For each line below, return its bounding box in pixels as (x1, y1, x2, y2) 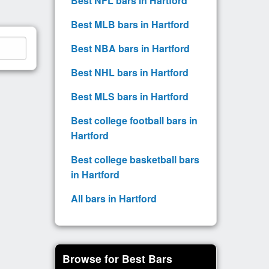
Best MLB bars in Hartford (71, 17, 189, 31)
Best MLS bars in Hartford (71, 89, 189, 103)
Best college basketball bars (71, 152, 199, 166)
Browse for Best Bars (62, 250, 172, 266)
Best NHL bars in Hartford (71, 65, 189, 79)
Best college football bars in (71, 113, 198, 127)
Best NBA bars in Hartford (71, 41, 190, 55)
